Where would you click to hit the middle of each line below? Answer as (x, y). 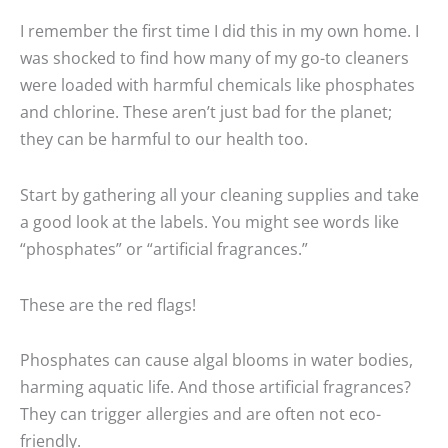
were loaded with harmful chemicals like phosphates (217, 85)
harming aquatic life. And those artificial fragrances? (215, 387)
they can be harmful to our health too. (164, 139)
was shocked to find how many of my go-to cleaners (214, 58)
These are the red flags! (108, 304)
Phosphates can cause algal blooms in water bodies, (216, 360)
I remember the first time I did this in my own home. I (219, 31)
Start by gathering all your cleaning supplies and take (219, 195)
